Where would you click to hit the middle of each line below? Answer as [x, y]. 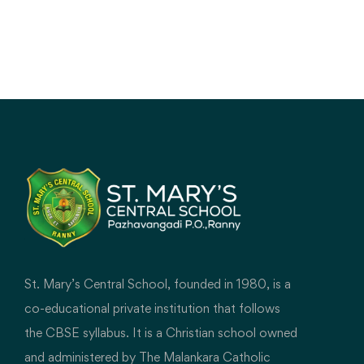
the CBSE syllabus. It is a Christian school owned [161, 333]
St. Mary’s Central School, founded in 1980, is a [158, 284]
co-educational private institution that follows [152, 308]
